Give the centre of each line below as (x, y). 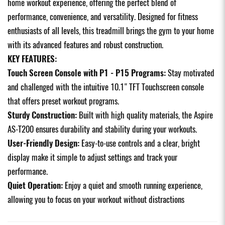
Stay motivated (190, 73)
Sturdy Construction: (42, 115)
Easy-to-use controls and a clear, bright (140, 143)
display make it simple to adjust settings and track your (92, 157)
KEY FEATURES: (32, 59)
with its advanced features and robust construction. (85, 44)
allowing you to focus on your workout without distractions (96, 199)
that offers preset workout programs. (63, 101)
